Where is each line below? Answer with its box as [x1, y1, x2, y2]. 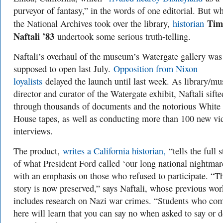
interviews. [13, 125, 53, 137]
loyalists [13, 75, 42, 87]
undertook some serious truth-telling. [54, 30, 191, 42]
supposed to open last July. [13, 63, 113, 75]
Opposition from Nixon [113, 63, 198, 75]
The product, [13, 145, 63, 157]
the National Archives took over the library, [13, 17, 173, 29]
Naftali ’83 [13, 29, 54, 43]
